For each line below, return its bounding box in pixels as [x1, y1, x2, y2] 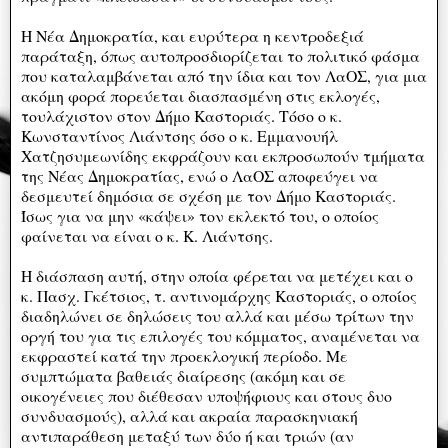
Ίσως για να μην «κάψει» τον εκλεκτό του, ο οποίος [21, 204, 379, 226]
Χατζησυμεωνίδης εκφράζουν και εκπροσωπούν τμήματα [21, 144, 425, 166]
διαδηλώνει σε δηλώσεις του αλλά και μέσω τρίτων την [21, 304, 414, 326]
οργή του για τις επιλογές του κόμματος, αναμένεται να [21, 324, 420, 346]
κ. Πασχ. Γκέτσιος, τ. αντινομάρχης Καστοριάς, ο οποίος [21, 284, 417, 306]
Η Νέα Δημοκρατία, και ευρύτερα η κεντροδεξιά [21, 24, 364, 46]
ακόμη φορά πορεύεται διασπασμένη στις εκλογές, [21, 84, 380, 106]
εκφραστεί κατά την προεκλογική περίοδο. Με [21, 344, 348, 366]
